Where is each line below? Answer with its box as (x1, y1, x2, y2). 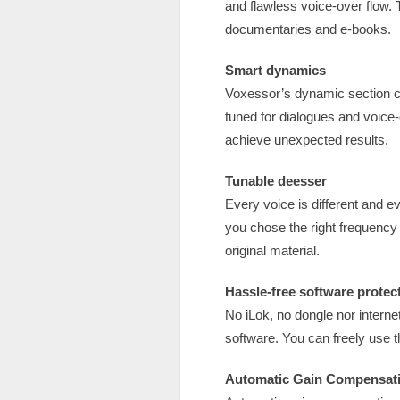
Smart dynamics (225, 62, 326, 78)
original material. (225, 243, 320, 258)
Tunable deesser (225, 173, 327, 188)
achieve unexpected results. (225, 132, 388, 147)
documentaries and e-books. (225, 21, 391, 37)
